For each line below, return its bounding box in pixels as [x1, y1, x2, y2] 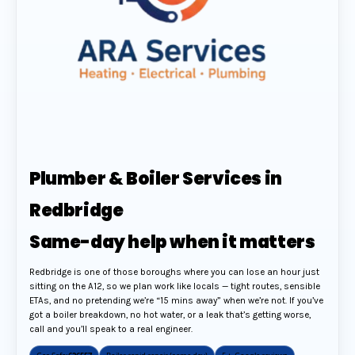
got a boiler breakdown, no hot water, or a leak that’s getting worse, [29, 309, 311, 321]
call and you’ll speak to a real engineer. [29, 323, 193, 335]
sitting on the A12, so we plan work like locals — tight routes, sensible [29, 281, 320, 292]
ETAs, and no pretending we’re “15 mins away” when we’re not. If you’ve [29, 295, 323, 307]
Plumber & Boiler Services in [29, 166, 282, 192]
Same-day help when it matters [29, 230, 315, 255]
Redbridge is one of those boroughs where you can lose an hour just [29, 266, 319, 278]
